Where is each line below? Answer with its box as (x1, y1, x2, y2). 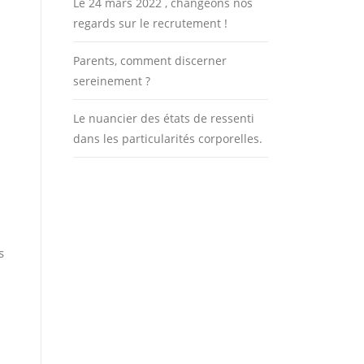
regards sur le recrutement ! (73, 15, 227, 31)
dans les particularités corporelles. (73, 131, 262, 146)
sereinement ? (73, 73, 150, 89)
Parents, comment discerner (73, 53, 227, 68)
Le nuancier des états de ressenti (73, 110, 254, 126)
